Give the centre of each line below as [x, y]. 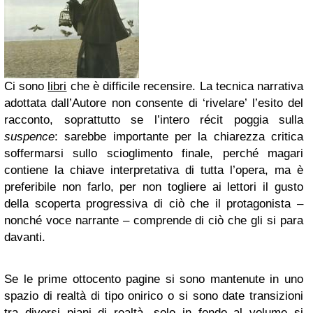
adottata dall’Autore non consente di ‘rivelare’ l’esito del [154, 103]
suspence [29, 137]
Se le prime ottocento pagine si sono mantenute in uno [154, 279]
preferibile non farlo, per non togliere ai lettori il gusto [154, 187]
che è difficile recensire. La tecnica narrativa [185, 86]
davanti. [25, 237]
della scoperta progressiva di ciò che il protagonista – [154, 204]
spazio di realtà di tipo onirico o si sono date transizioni [154, 296]
